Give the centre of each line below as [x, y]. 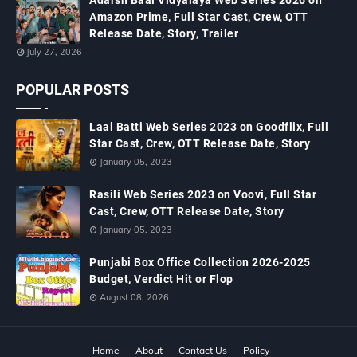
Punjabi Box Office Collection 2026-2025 [200, 262]
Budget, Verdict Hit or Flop [161, 279]
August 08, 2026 [134, 297]
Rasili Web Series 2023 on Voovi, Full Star [203, 194]
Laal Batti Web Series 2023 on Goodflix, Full [209, 127]
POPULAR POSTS [73, 90]
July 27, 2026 [54, 52]
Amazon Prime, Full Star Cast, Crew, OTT [199, 17]
